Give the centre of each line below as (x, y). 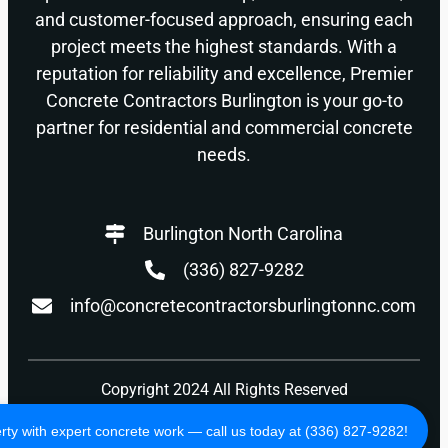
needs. (224, 154)
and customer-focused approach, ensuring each (224, 19)
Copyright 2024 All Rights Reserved (224, 389)
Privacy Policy (177, 423)
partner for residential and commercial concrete (224, 127)
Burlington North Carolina (243, 233)
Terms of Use (274, 423)
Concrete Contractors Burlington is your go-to (224, 100)
